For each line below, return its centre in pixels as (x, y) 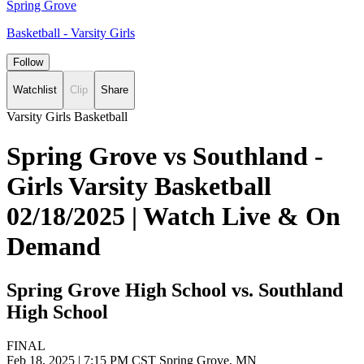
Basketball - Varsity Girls (71, 33)
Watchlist (35, 90)
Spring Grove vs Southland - (165, 156)
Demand (54, 247)
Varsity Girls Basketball (67, 116)
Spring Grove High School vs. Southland (175, 290)
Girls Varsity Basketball (139, 186)
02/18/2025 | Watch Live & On (173, 217)
